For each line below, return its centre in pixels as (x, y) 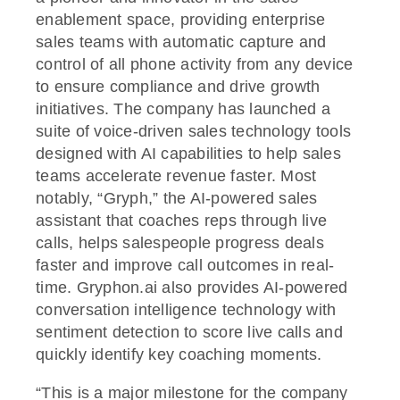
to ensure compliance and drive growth (178, 86)
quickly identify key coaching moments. (179, 354)
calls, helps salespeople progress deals (180, 242)
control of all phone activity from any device (195, 64)
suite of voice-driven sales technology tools (193, 131)
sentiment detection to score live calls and (189, 332)
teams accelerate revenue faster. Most (176, 175)
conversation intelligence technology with (186, 309)
